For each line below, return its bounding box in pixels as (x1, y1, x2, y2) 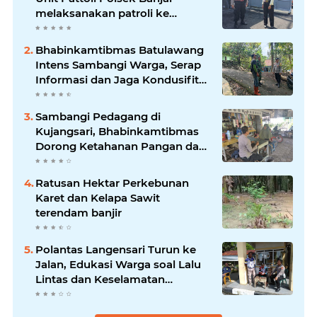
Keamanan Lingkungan (35, 154, 162, 168)
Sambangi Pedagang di (35, 109, 161, 123)
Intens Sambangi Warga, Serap (35, 57, 201, 71)
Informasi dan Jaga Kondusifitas (35, 72, 211, 86)
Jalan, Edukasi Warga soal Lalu (35, 257, 201, 271)
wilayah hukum (35, 35, 120, 50)
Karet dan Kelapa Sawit (35, 190, 160, 204)
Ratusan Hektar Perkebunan (35, 175, 189, 190)
